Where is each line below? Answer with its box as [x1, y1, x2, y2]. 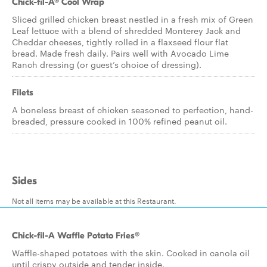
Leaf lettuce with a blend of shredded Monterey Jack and [12, 24, 241, 36]
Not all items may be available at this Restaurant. [12, 195, 176, 206]
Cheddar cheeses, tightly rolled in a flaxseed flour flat [12, 36, 228, 48]
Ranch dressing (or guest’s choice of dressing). [12, 58, 201, 70]
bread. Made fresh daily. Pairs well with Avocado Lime [12, 47, 229, 59]
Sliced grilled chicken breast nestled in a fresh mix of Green [12, 13, 253, 25]
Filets [12, 87, 33, 98]
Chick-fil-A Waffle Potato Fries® [12, 230, 139, 241]
